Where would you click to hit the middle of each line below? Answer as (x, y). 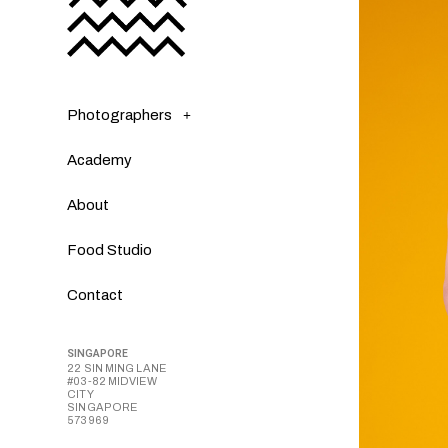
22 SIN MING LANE (116, 368)
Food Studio (110, 250)
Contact (95, 295)
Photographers (120, 114)
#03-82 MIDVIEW (112, 381)
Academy (100, 160)
